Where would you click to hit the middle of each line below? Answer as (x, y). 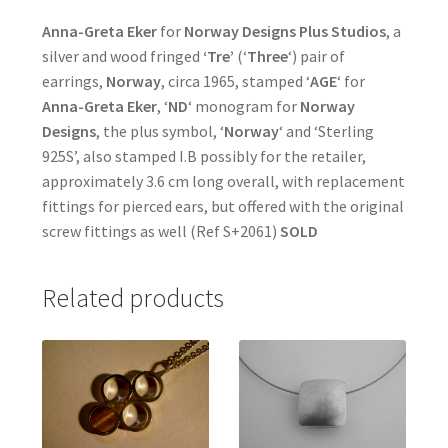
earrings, (73, 81)
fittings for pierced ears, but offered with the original (222, 206)
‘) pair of (316, 56)
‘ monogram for (243, 106)
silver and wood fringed (122, 56)
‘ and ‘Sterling (326, 131)
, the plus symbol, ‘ (159, 131)
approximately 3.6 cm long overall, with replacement (223, 181)
